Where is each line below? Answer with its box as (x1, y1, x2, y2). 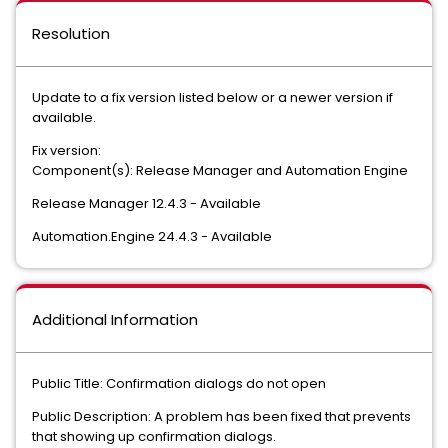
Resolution (32, 23, 110, 44)
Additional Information (32, 309, 198, 330)
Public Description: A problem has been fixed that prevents (32, 407, 411, 426)
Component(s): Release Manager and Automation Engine (32, 161, 408, 180)
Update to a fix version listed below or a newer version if (32, 88, 393, 107)
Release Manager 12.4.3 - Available (32, 194, 261, 213)
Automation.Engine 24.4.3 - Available (32, 227, 275, 246)
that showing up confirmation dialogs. (32, 427, 276, 446)
